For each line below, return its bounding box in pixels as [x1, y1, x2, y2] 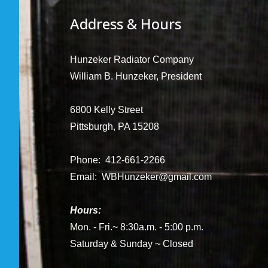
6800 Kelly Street [70, 105, 143, 115]
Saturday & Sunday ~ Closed [70, 239, 193, 249]
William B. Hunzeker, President [70, 71, 202, 81]
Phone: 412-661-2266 [70, 155, 165, 165]
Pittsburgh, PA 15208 [70, 121, 159, 132]
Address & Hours [70, 14, 181, 33]
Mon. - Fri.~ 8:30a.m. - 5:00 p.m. [70, 222, 203, 232]
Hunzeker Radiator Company [70, 54, 194, 65]
